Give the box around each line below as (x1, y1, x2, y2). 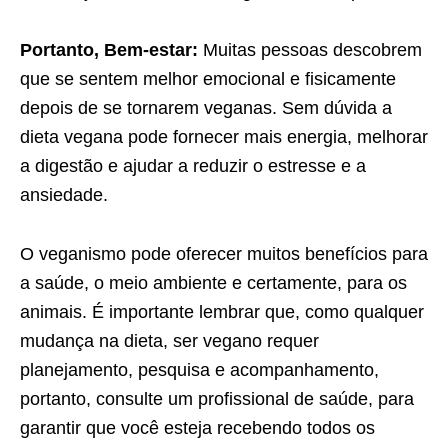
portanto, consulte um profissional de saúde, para (20, 388, 414, 409)
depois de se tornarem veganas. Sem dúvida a (20, 97, 392, 118)
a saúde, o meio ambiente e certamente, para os (20, 272, 407, 293)
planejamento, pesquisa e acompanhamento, (20, 359, 379, 380)
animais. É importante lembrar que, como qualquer (20, 301, 424, 322)
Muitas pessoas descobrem (198, 39, 422, 60)
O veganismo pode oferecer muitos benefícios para (20, 243, 428, 264)
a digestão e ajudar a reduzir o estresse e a (20, 155, 366, 176)
